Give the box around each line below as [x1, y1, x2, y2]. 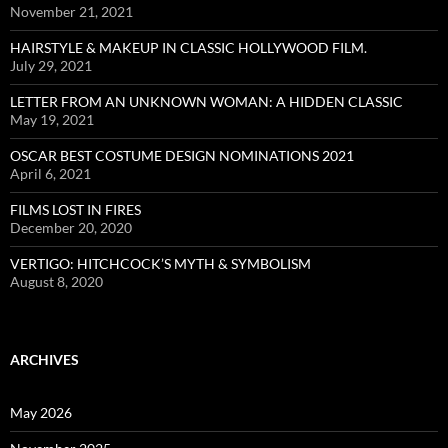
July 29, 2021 [10, 57, 92, 75]
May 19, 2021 [10, 111, 94, 129]
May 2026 [10, 404, 72, 422]
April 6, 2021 [10, 165, 91, 183]
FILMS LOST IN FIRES [10, 201, 141, 219]
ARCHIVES [10, 351, 79, 369]
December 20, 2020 [10, 219, 132, 237]
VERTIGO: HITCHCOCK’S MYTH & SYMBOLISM [10, 255, 311, 273]
